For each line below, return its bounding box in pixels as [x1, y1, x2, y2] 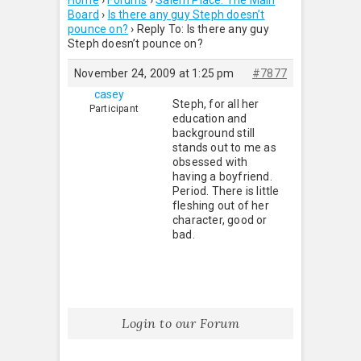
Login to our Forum [122, 315, 239, 331]
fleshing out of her [172, 199, 269, 212]
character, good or [172, 214, 268, 226]
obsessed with [172, 156, 248, 168]
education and [172, 112, 247, 125]
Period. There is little [172, 185, 280, 197]
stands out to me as [172, 141, 276, 154]
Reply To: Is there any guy [136, 23, 269, 35]
